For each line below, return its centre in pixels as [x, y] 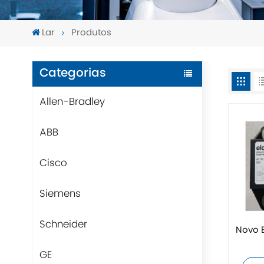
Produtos [91, 33]
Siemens [60, 194]
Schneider [63, 224]
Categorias [72, 74]
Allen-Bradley [72, 102]
